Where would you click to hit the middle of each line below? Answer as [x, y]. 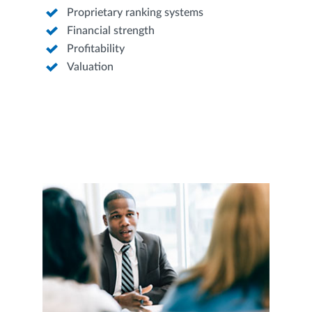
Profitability [95, 49]
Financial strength [110, 31]
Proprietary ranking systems [135, 13]
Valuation [90, 67]
